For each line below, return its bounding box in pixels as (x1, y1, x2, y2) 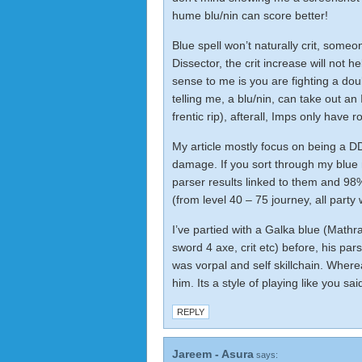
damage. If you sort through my (172, 158, 336, 170)
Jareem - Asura (172, 347, 254, 360)
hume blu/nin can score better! (172, 9, 328, 22)
